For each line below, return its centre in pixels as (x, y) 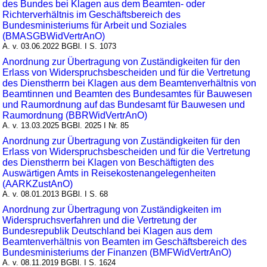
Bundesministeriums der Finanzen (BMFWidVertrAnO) (117, 253)
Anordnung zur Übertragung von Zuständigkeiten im (112, 210)
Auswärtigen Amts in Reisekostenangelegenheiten (109, 173)
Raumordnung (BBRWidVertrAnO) (75, 116)
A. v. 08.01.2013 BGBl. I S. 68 (55, 194)
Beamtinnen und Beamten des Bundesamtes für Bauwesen (128, 94)
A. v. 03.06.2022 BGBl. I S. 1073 (60, 46)
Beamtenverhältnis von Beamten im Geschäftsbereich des (125, 242)
